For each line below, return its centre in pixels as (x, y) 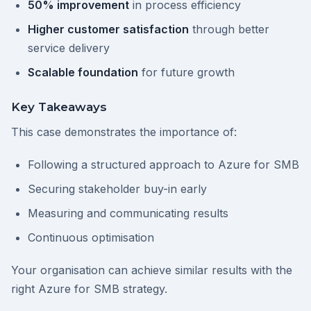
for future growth (186, 72)
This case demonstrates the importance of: (124, 132)
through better (229, 29)
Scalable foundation (83, 72)
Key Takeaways (59, 107)
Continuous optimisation (91, 237)
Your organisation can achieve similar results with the (152, 270)
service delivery (69, 48)
